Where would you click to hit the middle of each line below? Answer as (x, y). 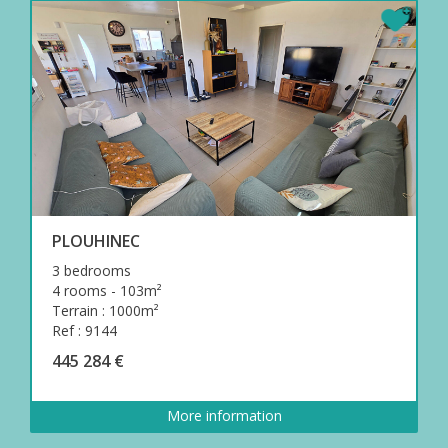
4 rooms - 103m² (107, 290)
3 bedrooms (91, 270)
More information (224, 415)
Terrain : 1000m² (105, 310)
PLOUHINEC (96, 240)
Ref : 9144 (84, 330)
